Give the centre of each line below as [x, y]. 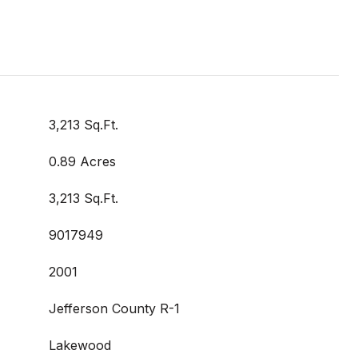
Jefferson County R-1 [114, 308]
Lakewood [80, 345]
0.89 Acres [82, 161]
